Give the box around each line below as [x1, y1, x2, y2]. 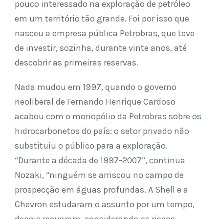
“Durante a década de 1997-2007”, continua [15, 154, 185, 166]
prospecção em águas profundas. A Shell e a [15, 184, 188, 195]
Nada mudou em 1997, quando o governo [15, 81, 176, 92]
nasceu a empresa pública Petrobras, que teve [15, 27, 195, 39]
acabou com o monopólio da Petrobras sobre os [15, 110, 201, 122]
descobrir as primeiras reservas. [15, 57, 138, 68]
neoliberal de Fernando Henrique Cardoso [15, 96, 175, 107]
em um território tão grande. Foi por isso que [15, 13, 189, 24]
